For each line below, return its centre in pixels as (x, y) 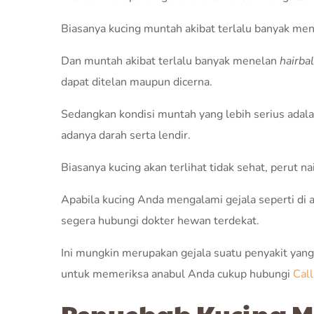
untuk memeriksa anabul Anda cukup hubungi (177, 274)
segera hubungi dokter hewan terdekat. (160, 221)
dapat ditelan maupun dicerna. (137, 82)
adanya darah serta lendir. (126, 135)
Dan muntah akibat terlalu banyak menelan (170, 61)
